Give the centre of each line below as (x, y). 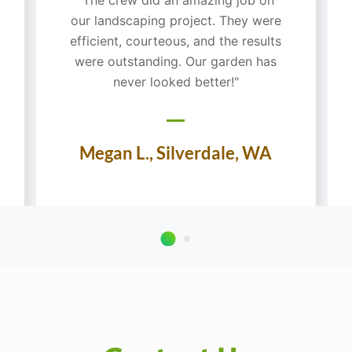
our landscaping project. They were (176, 20)
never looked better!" (176, 81)
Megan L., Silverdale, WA (176, 152)
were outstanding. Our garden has (176, 61)
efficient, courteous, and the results (176, 40)
